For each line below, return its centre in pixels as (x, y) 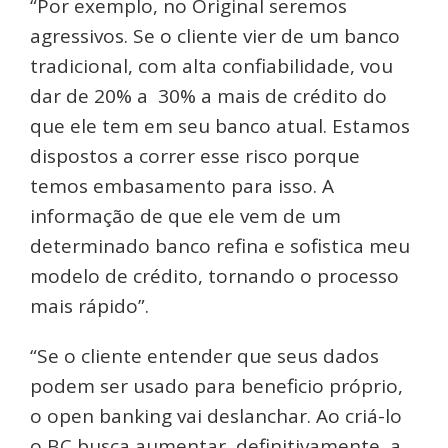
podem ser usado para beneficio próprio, (216, 386)
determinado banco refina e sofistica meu (220, 246)
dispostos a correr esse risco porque (195, 156)
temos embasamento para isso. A (182, 186)
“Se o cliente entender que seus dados (204, 356)
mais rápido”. (89, 306)
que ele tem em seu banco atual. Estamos (220, 126)
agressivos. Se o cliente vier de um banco (215, 36)
